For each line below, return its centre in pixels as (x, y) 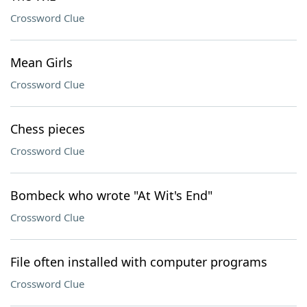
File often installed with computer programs (139, 262)
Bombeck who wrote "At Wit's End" (111, 195)
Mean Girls (41, 62)
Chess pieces (48, 129)
